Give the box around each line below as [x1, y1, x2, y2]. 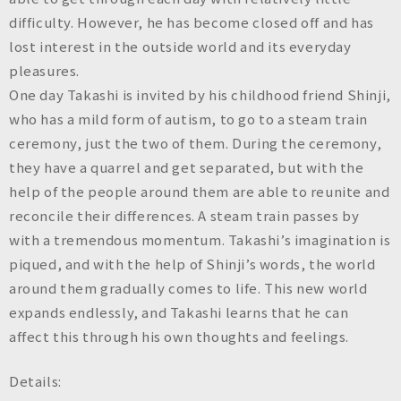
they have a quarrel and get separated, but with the [9, 158, 364, 177]
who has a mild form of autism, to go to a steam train [9, 109, 368, 129]
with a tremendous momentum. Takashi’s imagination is [9, 230, 391, 250]
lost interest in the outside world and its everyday [9, 37, 352, 56]
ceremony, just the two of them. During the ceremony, [9, 133, 382, 153]
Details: [9, 371, 62, 390]
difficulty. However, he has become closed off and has [9, 13, 374, 32]
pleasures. [9, 61, 80, 81]
